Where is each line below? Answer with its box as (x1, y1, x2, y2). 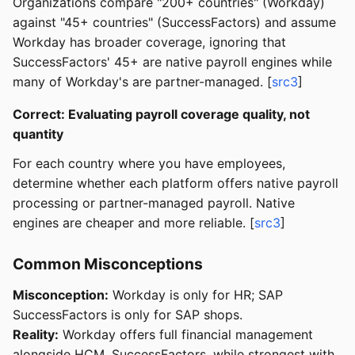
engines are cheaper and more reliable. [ (13, 215, 254, 231)
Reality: (13, 326, 59, 343)
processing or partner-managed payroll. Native (13, 195, 295, 212)
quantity (13, 126, 63, 143)
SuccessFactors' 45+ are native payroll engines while (13, 54, 332, 71)
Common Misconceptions (13, 254, 203, 274)
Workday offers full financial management (59, 326, 313, 343)
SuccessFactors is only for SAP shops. (13, 307, 242, 323)
